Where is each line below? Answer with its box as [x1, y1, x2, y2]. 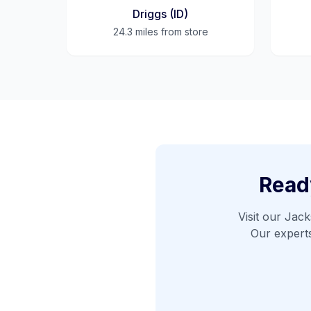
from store [158, 26, 208, 37]
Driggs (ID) [133, 7, 188, 21]
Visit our [237, 210, 285, 224]
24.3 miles [112, 26, 158, 37]
